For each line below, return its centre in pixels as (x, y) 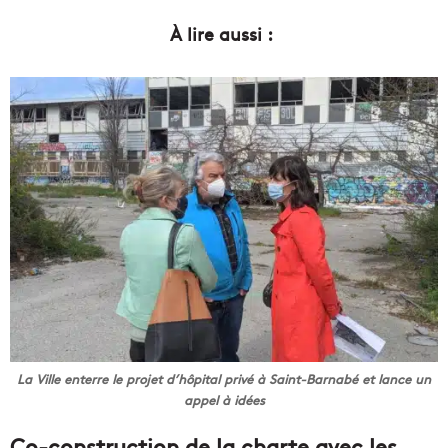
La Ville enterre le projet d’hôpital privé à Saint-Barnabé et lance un (224, 379)
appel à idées (224, 400)
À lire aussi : (224, 34)
